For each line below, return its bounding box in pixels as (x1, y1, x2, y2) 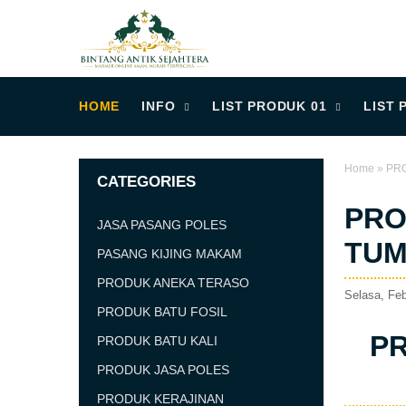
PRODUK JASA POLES (97, 362, 229, 377)
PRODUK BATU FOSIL (97, 304, 227, 319)
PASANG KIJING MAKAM (97, 246, 242, 261)
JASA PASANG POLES (97, 217, 227, 232)
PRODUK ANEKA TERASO (97, 275, 249, 290)
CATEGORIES (97, 173, 196, 190)
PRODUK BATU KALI (97, 333, 217, 348)
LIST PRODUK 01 (212, 99, 327, 113)
